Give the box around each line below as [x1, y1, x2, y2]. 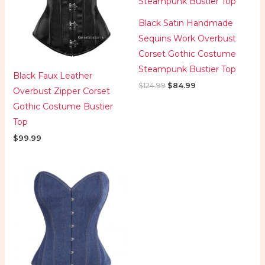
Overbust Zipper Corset [12, 85, 110, 96]
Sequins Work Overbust [138, 33, 236, 44]
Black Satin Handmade [138, 18, 233, 29]
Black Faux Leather [12, 70, 92, 81]
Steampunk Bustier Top [138, 64, 236, 75]
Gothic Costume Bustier [12, 101, 113, 112]
